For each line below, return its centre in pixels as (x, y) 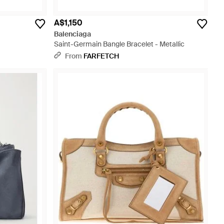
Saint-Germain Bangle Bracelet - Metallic (119, 44)
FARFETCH (101, 56)
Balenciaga (72, 34)
